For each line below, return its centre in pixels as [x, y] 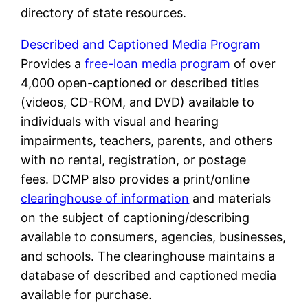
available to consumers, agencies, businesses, [154, 236]
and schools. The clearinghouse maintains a [148, 256]
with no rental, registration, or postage [134, 159]
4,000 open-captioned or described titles [140, 82]
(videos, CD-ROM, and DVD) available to [138, 102]
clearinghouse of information [105, 198]
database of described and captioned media [149, 275]
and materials [230, 198]
